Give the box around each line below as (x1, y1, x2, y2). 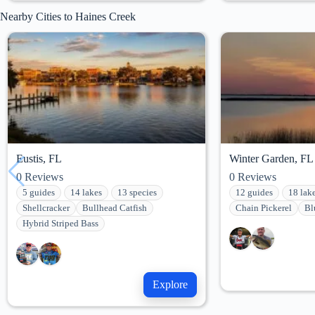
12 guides (235, 188, 273, 198)
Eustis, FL (16, 153, 62, 165)
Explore (152, 278, 188, 291)
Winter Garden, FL (229, 153, 314, 165)
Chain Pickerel (235, 203, 292, 214)
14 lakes (70, 188, 102, 198)
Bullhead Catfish (82, 203, 147, 214)
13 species (117, 188, 157, 198)
